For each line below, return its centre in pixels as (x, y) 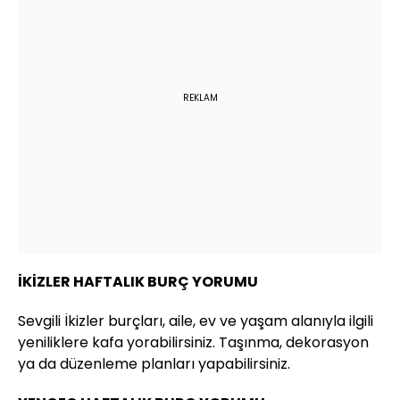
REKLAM (200, 97)
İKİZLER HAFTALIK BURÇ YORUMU (138, 281)
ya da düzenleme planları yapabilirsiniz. (154, 363)
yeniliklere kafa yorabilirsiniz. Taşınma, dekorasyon (193, 342)
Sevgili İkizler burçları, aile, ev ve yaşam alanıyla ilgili (196, 321)
